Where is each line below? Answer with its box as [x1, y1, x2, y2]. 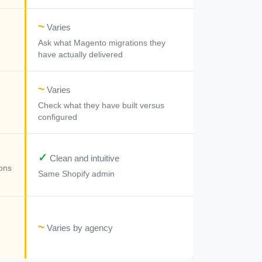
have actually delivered [38, 50, 123, 60]
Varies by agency [44, 223, 113, 233]
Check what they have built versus [38, 101, 164, 111]
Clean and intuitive [47, 153, 119, 164]
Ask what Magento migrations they [38, 39, 166, 48]
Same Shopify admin [38, 170, 115, 179]
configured [38, 113, 77, 122]
